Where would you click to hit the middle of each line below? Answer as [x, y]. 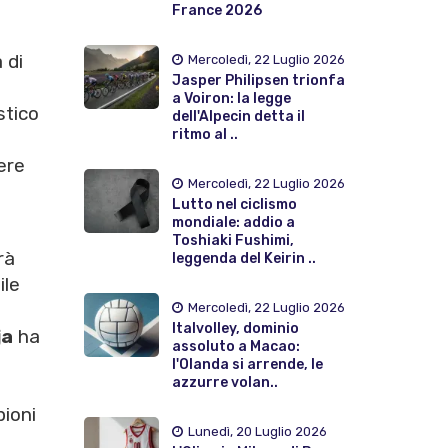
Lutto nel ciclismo [234, 204]
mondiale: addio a [233, 222]
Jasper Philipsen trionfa [258, 80]
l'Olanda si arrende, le [247, 364]
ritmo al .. [204, 134]
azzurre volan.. [224, 382]
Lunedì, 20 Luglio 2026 [257, 431]
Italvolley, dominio [235, 328]
